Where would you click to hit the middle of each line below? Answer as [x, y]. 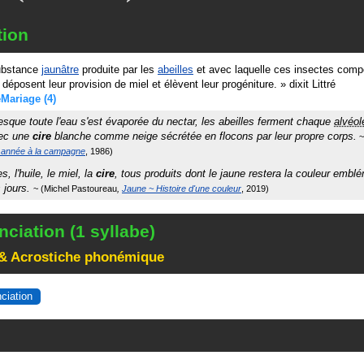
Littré [324, 84]
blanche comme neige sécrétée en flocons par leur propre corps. [204, 136]
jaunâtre [60, 69]
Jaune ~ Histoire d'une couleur [182, 188]
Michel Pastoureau [80, 188]
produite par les [118, 69]
